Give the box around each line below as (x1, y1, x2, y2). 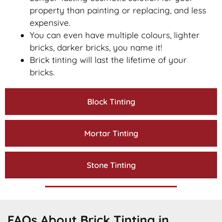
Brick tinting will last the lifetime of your (30, 54, 187, 65)
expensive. (30, 17, 70, 28)
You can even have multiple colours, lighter (30, 29, 200, 40)
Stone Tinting (86, 160, 136, 170)
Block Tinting (87, 96, 135, 107)
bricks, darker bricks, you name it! (30, 42, 162, 53)
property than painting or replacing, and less (30, 4, 206, 15)
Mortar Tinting (84, 128, 138, 138)
